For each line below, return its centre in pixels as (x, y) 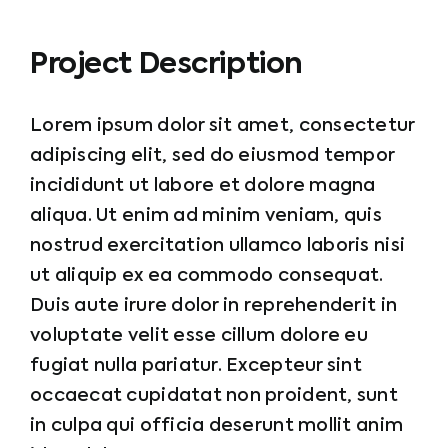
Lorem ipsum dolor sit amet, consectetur (222, 126)
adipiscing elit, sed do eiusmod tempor (212, 156)
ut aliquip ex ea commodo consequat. (207, 276)
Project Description (166, 65)
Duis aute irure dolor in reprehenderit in (214, 306)
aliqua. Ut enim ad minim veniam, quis (206, 216)
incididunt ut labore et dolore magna (203, 186)
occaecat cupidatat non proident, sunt (214, 396)
